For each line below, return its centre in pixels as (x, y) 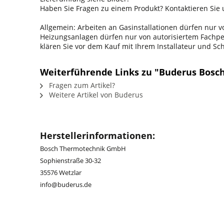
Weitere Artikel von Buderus (95, 95)
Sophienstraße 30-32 (70, 160)
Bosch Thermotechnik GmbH (83, 148)
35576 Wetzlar (61, 172)
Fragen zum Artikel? (81, 85)
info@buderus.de (66, 184)
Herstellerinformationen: (97, 135)
